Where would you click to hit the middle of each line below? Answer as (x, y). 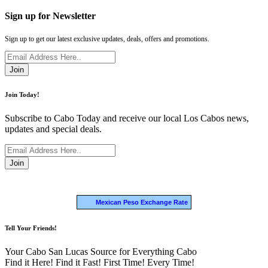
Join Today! (22, 94)
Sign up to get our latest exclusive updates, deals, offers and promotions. (107, 39)
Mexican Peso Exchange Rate (139, 202)
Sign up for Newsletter (50, 16)
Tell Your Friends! (32, 228)
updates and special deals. (53, 129)
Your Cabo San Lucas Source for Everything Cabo (101, 251)
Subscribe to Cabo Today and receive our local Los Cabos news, (127, 118)
